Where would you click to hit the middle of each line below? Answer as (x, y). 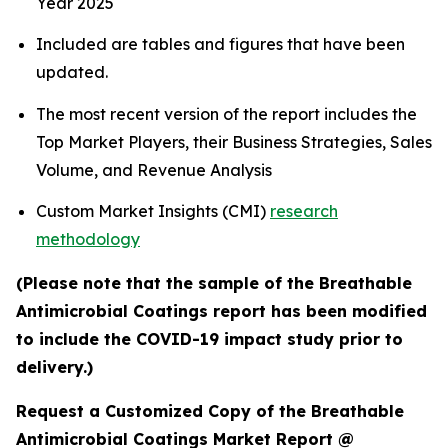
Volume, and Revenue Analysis (156, 169)
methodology (88, 238)
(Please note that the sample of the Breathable (214, 282)
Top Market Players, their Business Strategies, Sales (234, 141)
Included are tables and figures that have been (220, 44)
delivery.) (54, 366)
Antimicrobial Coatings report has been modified (221, 310)
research (304, 210)
